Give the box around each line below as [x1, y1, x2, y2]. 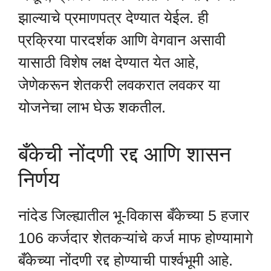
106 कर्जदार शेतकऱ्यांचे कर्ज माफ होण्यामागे [18, 229, 253, 246]
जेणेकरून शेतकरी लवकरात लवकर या [18, 76, 220, 94]
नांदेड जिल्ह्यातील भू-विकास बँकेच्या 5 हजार [18, 206, 249, 224]
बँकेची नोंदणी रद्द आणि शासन [18, 142, 231, 166]
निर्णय [18, 167, 59, 191]
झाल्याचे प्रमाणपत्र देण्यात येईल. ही [18, 9, 209, 27]
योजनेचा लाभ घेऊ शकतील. [18, 99, 166, 116]
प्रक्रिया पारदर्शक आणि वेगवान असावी [18, 31, 226, 49]
